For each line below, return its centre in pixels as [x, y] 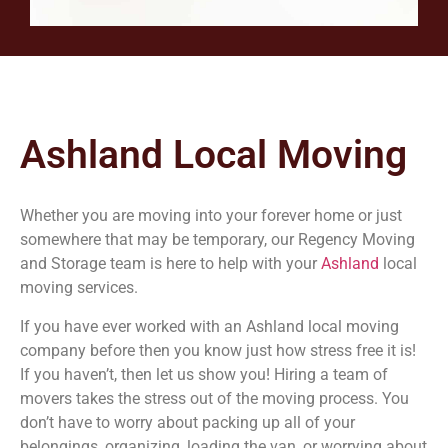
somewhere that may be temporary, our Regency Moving [217, 240]
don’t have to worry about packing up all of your [187, 422]
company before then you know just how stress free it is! [218, 350]
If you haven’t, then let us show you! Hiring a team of [204, 374]
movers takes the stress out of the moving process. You [214, 398]
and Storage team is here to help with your [170, 264]
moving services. [81, 288]
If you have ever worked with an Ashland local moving [209, 326]
